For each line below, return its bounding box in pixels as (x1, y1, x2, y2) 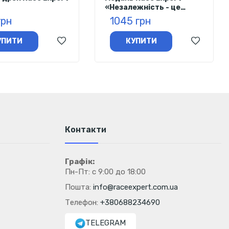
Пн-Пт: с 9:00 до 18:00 (65, 167, 146, 176)
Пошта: (65, 182, 93, 192)
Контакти (65, 124, 106, 134)
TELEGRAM (85, 218, 126, 227)
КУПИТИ (125, 36, 157, 45)
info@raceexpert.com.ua (93, 182, 178, 192)
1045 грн (109, 14, 151, 27)
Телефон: (65, 197, 100, 207)
